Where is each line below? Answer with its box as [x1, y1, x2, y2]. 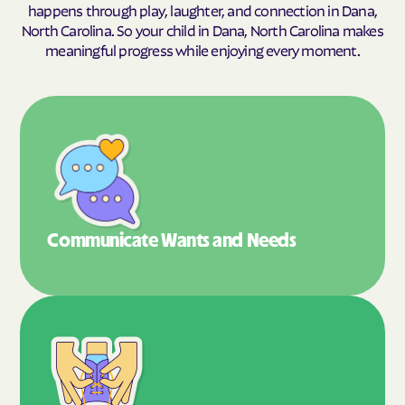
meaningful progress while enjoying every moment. [45, 39, 360, 59]
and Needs [212, 230, 297, 251]
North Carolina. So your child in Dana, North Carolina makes [22, 19, 383, 39]
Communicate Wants [47, 230, 213, 251]
